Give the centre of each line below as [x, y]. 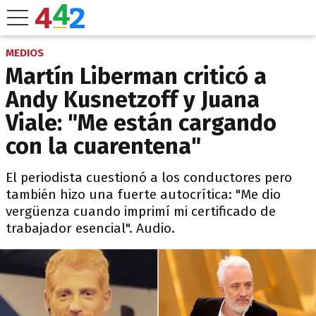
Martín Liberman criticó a [136, 76]
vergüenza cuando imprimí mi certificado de [141, 211]
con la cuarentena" [103, 146]
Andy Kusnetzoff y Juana [133, 99]
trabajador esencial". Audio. [90, 228]
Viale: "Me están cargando [141, 123]
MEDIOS [25, 53]
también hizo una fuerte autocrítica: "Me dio [143, 194]
